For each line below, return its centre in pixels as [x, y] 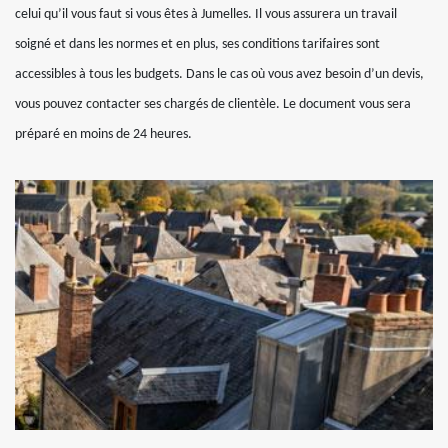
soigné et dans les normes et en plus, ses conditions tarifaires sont [197, 44]
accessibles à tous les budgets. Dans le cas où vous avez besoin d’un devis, [219, 74]
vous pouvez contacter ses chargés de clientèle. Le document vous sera [213, 104]
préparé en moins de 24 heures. [103, 134]
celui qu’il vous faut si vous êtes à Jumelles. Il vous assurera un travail [206, 14]
